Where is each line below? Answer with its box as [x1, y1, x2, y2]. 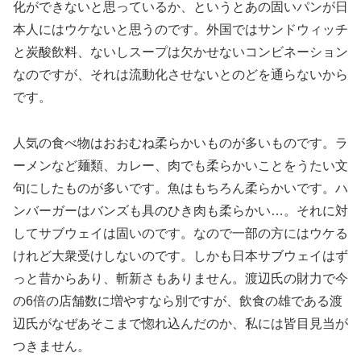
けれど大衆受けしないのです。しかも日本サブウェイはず [13, 249, 348, 263]
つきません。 [13, 339, 90, 354]
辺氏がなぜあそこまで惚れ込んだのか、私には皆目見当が [13, 317, 348, 331]
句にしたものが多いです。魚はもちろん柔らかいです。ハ [13, 181, 348, 196]
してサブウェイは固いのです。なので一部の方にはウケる [13, 226, 348, 241]
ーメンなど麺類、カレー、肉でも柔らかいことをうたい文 [13, 159, 348, 173]
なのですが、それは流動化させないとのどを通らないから [13, 68, 348, 82]
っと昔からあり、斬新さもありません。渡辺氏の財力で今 [13, 272, 348, 286]
